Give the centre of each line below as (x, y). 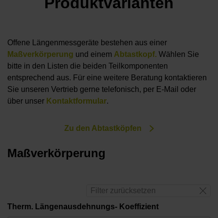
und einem (95, 54)
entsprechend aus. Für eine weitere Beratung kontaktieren (107, 78)
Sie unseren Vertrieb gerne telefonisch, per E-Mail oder (102, 90)
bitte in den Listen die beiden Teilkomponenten (88, 66)
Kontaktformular (76, 101)
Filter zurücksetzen (123, 190)
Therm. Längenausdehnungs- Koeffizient (83, 206)
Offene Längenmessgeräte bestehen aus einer (87, 43)
